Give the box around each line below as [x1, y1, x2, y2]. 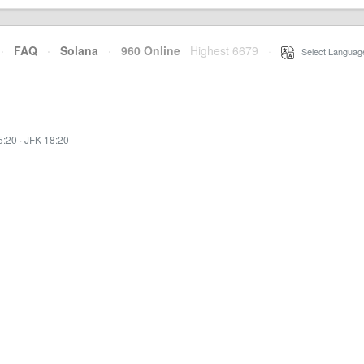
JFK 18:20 [24, 132, 69, 146]
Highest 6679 [190, 42, 258, 58]
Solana [60, 42, 98, 58]
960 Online [111, 42, 180, 58]
